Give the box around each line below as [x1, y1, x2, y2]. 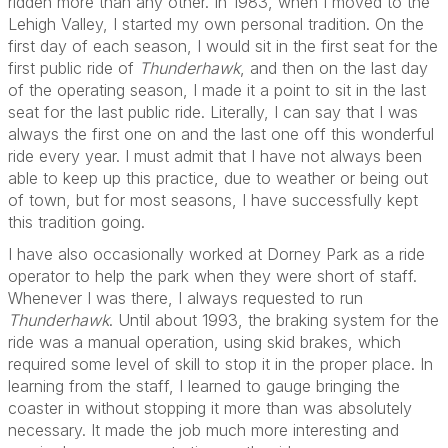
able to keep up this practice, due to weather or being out [8, 168, 428, 188]
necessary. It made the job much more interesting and [8, 420, 399, 440]
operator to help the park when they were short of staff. [8, 266, 417, 286]
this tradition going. [8, 212, 145, 232]
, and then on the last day [240, 58, 428, 78]
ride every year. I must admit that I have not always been [8, 146, 422, 166]
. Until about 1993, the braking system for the [109, 310, 439, 330]
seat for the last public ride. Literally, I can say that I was [8, 102, 418, 122]
